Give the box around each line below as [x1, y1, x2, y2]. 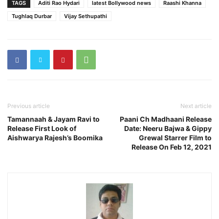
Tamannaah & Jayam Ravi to [7, 115, 100, 123]
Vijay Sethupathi [64, 13, 107, 20]
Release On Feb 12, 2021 [131, 143, 212, 151]
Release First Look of [7, 124, 76, 132]
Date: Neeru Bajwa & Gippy [124, 124, 212, 132]
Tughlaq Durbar [12, 13, 52, 20]
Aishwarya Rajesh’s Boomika [7, 133, 103, 142]
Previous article [7, 102, 50, 109]
